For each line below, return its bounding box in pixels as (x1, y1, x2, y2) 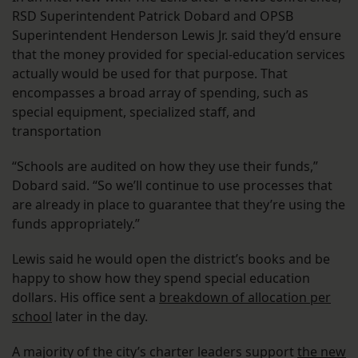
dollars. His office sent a (12, 288, 159, 307)
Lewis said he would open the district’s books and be (12, 250, 330, 268)
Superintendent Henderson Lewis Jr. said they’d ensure (12, 26, 341, 45)
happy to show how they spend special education (12, 269, 310, 288)
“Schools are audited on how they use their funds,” (12, 157, 318, 176)
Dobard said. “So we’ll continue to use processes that (12, 177, 332, 195)
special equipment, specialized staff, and (12, 103, 256, 121)
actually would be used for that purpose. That (12, 65, 288, 83)
